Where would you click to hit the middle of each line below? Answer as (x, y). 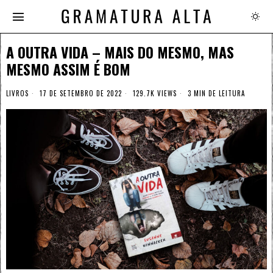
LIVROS (17, 93)
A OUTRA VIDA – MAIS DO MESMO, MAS (120, 52)
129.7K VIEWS (154, 93)
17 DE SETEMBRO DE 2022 (80, 93)
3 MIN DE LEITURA (215, 93)
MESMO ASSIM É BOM (68, 69)
